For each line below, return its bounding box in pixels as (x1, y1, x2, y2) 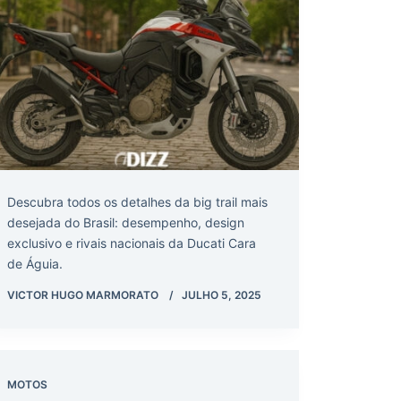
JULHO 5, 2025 (182, 287, 261, 302)
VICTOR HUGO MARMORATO (7, 287, 158, 302)
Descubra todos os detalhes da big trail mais (7, 193, 268, 209)
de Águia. (7, 255, 63, 271)
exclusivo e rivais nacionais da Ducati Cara (7, 235, 256, 251)
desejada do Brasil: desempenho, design (7, 214, 244, 230)
